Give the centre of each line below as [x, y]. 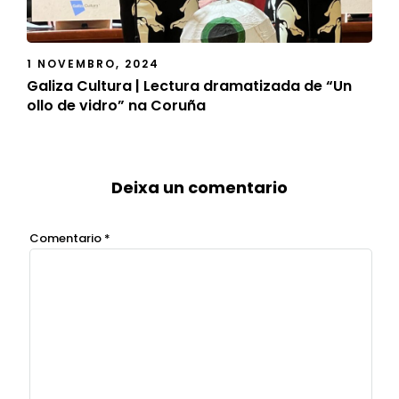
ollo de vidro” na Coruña [116, 105]
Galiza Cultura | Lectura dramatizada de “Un [189, 85]
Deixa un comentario [199, 188]
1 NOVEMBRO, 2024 [93, 63]
